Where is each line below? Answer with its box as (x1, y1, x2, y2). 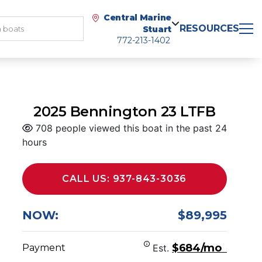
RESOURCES (180, 23, 239, 34)
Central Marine (103, 12, 171, 23)
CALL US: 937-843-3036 (62, 173, 187, 184)
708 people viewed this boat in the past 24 (32, 122, 227, 134)
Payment (22, 242, 65, 253)
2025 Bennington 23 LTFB (33, 103, 216, 120)
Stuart (142, 24, 171, 35)
